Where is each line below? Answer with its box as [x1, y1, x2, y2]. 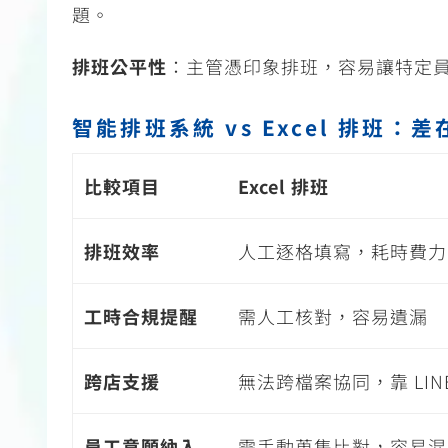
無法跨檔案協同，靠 [237, 368, 409, 395]
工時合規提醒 [83, 303, 198, 330]
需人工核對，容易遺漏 [237, 303, 428, 330]
